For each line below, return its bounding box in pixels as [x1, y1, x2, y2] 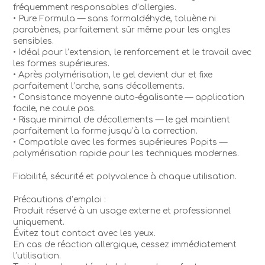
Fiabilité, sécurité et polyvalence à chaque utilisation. [13, 172, 237, 181]
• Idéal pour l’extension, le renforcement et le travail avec [13, 47, 252, 57]
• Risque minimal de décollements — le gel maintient [13, 115, 231, 124]
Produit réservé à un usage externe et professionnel [13, 206, 231, 215]
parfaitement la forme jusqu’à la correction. [13, 126, 198, 135]
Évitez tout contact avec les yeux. [13, 228, 156, 238]
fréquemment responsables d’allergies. [13, 2, 177, 12]
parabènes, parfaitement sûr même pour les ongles [13, 25, 231, 34]
